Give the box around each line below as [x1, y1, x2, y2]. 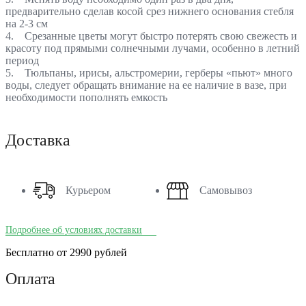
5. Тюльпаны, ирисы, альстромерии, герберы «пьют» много [5, 66, 292, 79]
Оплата [5, 269, 55, 288]
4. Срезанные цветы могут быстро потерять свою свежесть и [5, 29, 297, 42]
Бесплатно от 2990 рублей [5, 246, 127, 258]
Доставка [5, 130, 70, 149]
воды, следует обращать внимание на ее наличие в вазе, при [5, 79, 287, 91]
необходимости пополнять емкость [5, 91, 167, 103]
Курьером [66, 184, 111, 196]
